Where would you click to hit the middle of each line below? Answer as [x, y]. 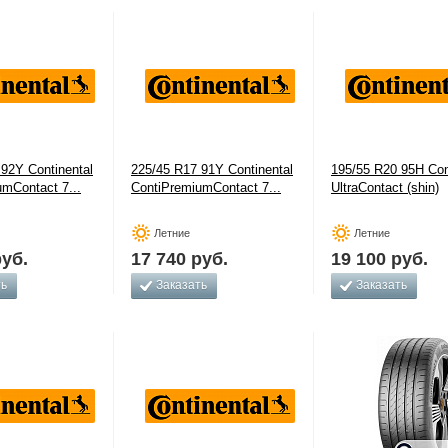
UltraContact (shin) [385, 187]
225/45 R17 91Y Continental [212, 169]
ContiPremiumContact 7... [206, 187]
